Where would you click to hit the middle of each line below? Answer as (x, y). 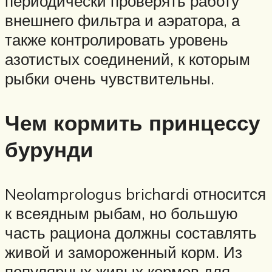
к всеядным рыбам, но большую (121, 213)
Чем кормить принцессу (132, 123)
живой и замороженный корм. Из (124, 252)
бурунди (49, 150)
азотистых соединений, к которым (127, 59)
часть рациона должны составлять (131, 233)
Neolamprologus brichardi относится (135, 194)
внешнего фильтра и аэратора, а (122, 20)
